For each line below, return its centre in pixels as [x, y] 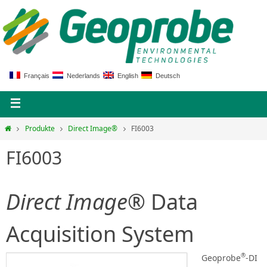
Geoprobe [221, 258]
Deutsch [166, 76]
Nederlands [82, 76]
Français [35, 76]
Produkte [40, 128]
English [126, 76]
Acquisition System [100, 234]
